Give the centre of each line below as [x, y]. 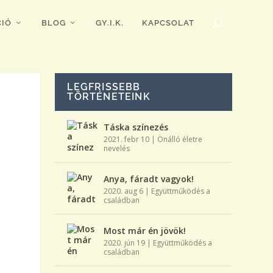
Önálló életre [180, 139]
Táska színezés [136, 127]
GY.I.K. [109, 23]
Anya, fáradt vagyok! [149, 179]
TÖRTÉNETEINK [109, 96]
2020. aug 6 [124, 191]
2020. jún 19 [125, 243]
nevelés [117, 148]
